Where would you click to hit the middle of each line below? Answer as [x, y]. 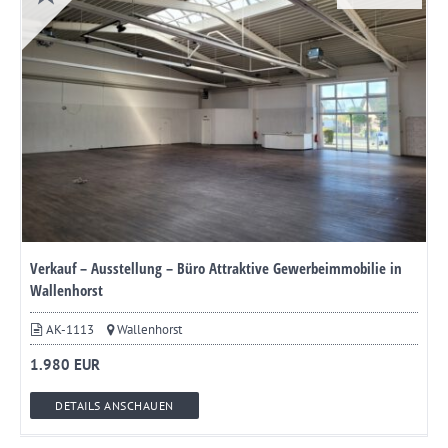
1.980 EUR [65, 364]
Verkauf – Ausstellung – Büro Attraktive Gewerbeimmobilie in [216, 267]
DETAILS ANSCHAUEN [114, 405]
